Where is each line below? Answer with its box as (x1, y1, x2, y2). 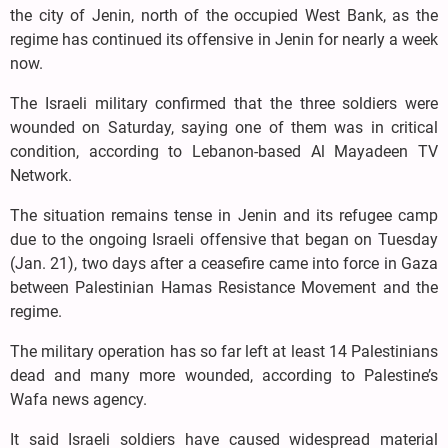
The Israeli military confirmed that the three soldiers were (10, 94, 438, 114)
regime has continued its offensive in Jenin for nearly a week (10, 30, 438, 50)
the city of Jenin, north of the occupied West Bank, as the (10, 6, 438, 26)
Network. (10, 166, 72, 186)
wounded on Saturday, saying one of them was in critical (10, 118, 438, 138)
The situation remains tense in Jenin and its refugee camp (10, 206, 438, 226)
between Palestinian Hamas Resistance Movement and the (10, 278, 438, 298)
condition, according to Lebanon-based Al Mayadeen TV (10, 142, 438, 162)
